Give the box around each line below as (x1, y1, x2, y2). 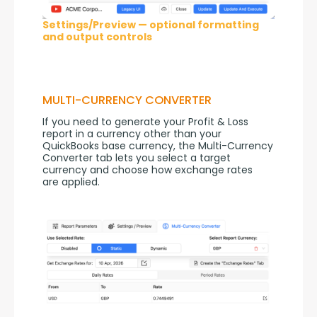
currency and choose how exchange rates (42, 163, 253, 178)
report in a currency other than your (42, 127, 221, 142)
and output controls (42, 30, 152, 45)
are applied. (42, 175, 100, 190)
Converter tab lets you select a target (42, 151, 231, 166)
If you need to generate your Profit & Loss (42, 115, 248, 129)
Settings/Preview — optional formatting (42, 18, 259, 33)
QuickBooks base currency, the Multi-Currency (42, 139, 273, 154)
